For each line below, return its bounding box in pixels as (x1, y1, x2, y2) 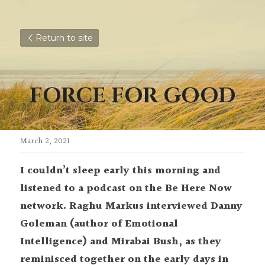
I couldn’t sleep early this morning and (20, 162, 221, 179)
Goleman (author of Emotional (20, 215, 178, 232)
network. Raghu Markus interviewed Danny (20, 198, 243, 215)
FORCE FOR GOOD (30, 82, 235, 110)
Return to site (35, 33, 93, 43)
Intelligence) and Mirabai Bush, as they (20, 233, 221, 250)
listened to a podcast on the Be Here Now (20, 180, 232, 197)
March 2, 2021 (20, 135, 70, 148)
